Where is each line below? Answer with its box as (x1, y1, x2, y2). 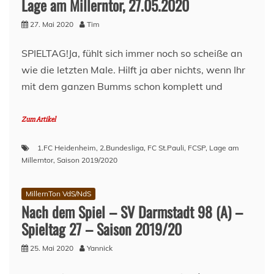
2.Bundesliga (100, 143, 144, 152)
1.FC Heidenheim (37, 143, 96, 152)
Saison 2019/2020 (57, 155, 117, 165)
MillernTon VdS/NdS (26, 189, 91, 198)
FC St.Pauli (147, 143, 184, 152)
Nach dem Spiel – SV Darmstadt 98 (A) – (21, 201, 243, 223)
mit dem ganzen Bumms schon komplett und (21, 80, 223, 92)
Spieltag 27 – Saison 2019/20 (21, 218, 182, 240)
